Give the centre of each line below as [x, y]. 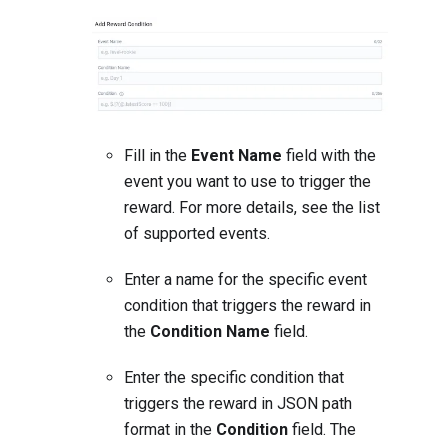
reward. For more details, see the [241, 208]
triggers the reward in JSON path [238, 404]
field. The [322, 430]
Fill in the [157, 156]
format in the [170, 430]
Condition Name [210, 332]
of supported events [195, 234]
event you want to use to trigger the [247, 182]
